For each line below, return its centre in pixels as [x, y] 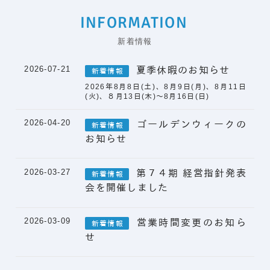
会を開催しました [127, 188]
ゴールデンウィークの [191, 124]
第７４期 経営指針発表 [191, 173]
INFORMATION [133, 23]
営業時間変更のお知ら [191, 222]
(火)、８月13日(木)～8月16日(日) [147, 96]
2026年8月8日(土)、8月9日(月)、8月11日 [166, 86]
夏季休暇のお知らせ [183, 70]
